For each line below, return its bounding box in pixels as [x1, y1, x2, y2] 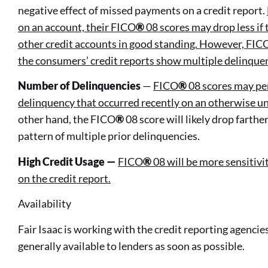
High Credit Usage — [18, 154, 118, 168]
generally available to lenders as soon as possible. [18, 239, 245, 252]
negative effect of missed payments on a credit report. [18, 4, 267, 17]
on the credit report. [18, 171, 111, 185]
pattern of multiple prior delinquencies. [18, 129, 200, 143]
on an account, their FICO [18, 20, 136, 34]
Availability [18, 197, 71, 211]
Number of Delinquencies [18, 79, 142, 93]
